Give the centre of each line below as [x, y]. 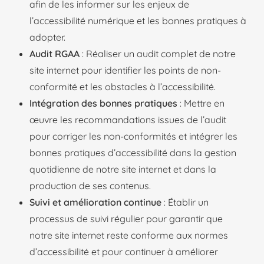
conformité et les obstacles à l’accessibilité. [124, 87]
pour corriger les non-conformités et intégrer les [133, 136]
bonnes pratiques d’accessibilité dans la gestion [133, 153]
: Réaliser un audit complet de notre [158, 54]
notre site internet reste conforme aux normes [129, 235]
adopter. [47, 37]
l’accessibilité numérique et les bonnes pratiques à [138, 21]
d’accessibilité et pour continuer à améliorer [124, 252]
